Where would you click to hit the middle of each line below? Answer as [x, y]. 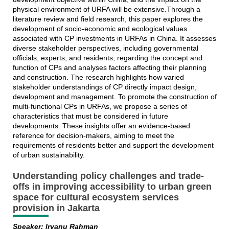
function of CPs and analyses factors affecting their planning [109, 67]
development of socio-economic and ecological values [100, 28]
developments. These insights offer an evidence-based [101, 125]
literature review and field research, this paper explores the [108, 19]
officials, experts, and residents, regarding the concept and [107, 58]
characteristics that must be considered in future [90, 116]
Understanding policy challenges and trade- [108, 176]
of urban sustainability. [49, 155]
